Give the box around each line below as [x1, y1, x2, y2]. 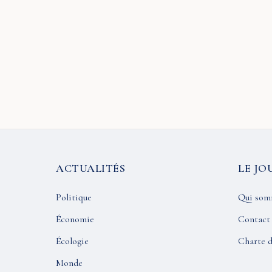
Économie [56, 213, 94, 225]
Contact [238, 213, 270, 225]
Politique [56, 191, 92, 203]
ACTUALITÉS [56, 161, 125, 175]
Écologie [56, 235, 89, 247]
